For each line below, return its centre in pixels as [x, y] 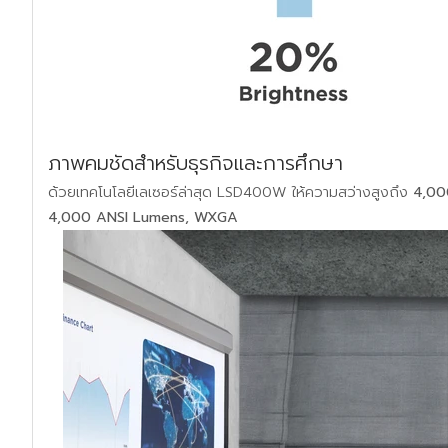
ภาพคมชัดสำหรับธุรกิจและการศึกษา [195, 163]
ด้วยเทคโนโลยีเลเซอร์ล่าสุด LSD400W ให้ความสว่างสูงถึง [230, 191]
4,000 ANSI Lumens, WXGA [143, 216]
